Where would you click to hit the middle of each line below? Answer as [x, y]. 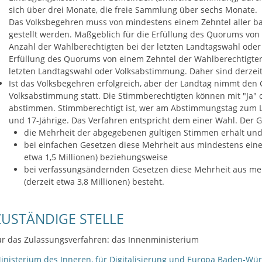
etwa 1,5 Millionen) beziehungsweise [96, 157]
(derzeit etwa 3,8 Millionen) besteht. [94, 181]
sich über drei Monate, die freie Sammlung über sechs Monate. [133, 9]
